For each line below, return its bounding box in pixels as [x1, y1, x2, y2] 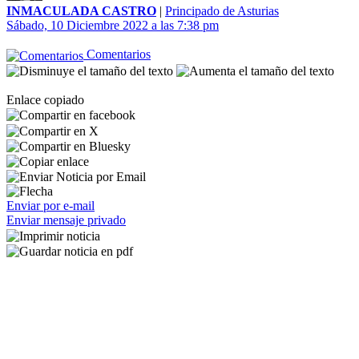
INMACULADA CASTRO [6, 4, 156, 18]
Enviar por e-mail [6, 199, 95, 213]
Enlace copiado [6, 92, 84, 107]
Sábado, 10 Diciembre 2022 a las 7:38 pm [6, 18, 219, 33]
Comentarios [83, 47, 151, 62]
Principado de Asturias [165, 4, 279, 18]
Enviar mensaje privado [6, 213, 126, 228]
